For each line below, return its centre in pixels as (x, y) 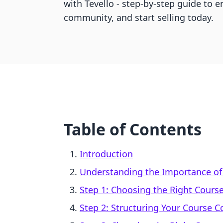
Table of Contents (133, 129)
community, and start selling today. (139, 17)
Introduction (106, 154)
